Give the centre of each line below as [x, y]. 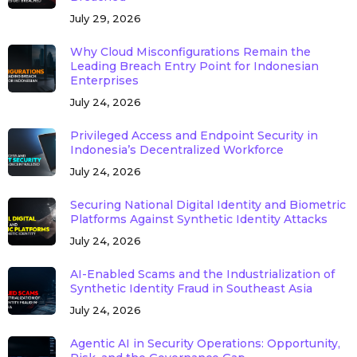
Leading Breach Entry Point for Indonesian [194, 66]
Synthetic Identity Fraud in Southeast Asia [191, 288]
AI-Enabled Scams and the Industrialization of [202, 274]
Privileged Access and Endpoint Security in [194, 135]
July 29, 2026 [105, 18]
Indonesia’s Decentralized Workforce [177, 149]
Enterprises [104, 80]
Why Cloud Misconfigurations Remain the [190, 51]
